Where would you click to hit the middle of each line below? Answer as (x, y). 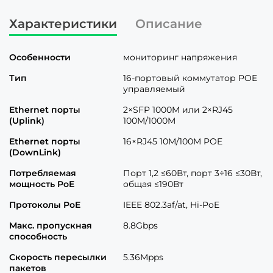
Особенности (40, 57)
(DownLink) (35, 152)
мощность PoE (42, 184)
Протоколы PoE (45, 205)
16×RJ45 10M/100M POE (173, 141)
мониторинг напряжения (180, 57)
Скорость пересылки (58, 257)
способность (38, 236)
